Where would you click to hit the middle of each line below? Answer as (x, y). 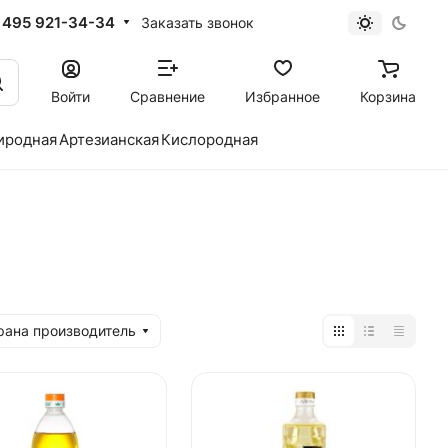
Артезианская (109, 139)
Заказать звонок (197, 22)
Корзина (388, 96)
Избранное (282, 96)
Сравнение (167, 96)
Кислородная (209, 139)
